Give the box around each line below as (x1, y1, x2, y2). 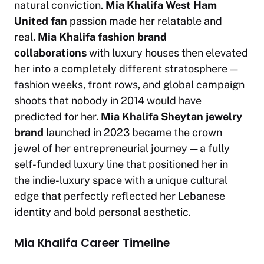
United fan (14, 14, 67, 27)
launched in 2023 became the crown (44, 126, 222, 138)
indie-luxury (32, 173, 90, 186)
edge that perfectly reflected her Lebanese (14, 189, 225, 202)
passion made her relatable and (67, 14, 222, 27)
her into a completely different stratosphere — (14, 62, 237, 75)
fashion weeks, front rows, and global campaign (14, 78, 245, 91)
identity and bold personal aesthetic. (14, 205, 191, 218)
